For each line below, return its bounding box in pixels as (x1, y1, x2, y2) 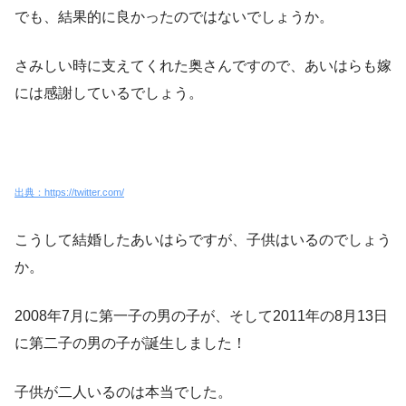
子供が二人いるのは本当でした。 (14, 384, 232, 401)
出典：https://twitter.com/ (14, 187, 124, 198)
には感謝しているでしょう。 (14, 85, 203, 101)
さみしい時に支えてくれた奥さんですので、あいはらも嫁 (14, 58, 391, 74)
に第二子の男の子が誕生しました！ (14, 335, 246, 352)
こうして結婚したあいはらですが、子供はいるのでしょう (14, 232, 391, 248)
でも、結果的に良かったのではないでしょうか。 (14, 9, 333, 25)
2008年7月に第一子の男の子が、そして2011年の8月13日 (14, 308, 388, 324)
